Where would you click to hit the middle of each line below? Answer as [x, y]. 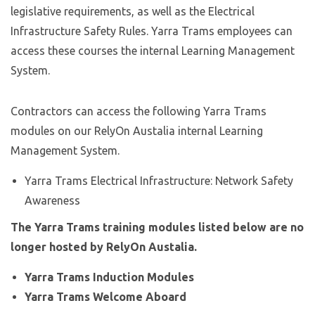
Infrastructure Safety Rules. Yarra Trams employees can [152, 31]
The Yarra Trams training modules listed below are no [157, 227]
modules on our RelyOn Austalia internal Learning [137, 131]
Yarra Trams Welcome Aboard [105, 297]
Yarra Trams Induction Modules [109, 277]
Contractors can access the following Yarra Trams [139, 111]
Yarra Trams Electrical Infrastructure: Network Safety [159, 181]
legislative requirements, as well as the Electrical [133, 11]
